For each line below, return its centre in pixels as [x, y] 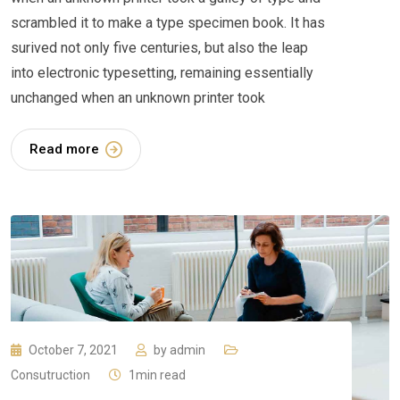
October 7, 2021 [75, 350]
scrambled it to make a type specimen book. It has [168, 22]
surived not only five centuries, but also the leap [159, 47]
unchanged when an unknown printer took [138, 97]
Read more [64, 149]
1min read [157, 375]
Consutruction [50, 375]
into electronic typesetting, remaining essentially [162, 72]
